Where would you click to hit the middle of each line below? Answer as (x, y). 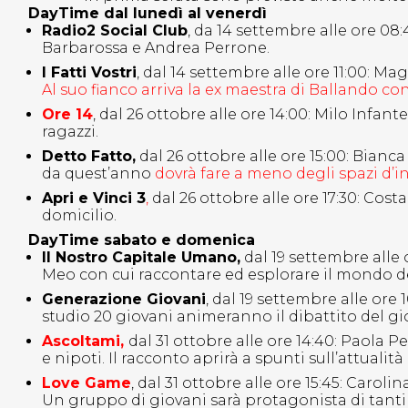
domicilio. (79, 216)
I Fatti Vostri (89, 73)
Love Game (87, 383)
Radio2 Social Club (115, 31)
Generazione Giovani (124, 300)
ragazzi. (72, 132)
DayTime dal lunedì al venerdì (148, 14)
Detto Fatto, (89, 157)
